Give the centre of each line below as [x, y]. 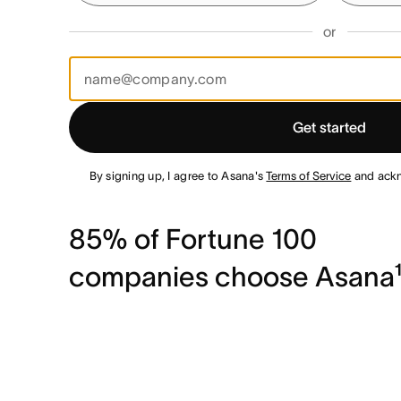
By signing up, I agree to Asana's [178, 176]
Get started [330, 127]
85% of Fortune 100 [192, 239]
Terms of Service [309, 176]
